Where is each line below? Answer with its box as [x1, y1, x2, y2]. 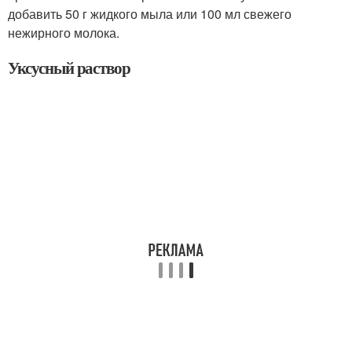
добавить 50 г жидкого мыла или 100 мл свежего [8, 5, 291, 23]
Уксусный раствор [8, 56, 131, 79]
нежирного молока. [8, 24, 119, 42]
